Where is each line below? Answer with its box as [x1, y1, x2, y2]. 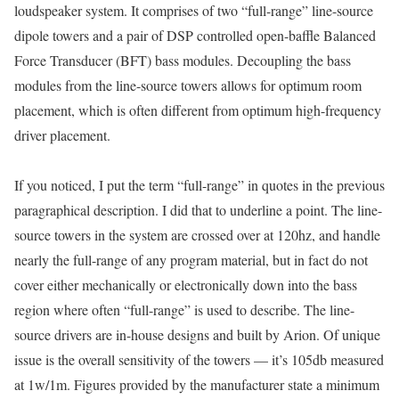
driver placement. [14, 125, 110, 144]
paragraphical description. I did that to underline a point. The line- [14, 199, 382, 219]
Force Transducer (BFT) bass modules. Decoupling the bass [14, 50, 351, 69]
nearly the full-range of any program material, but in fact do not [14, 249, 368, 269]
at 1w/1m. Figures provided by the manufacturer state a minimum [14, 374, 379, 394]
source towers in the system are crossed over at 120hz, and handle [14, 224, 380, 244]
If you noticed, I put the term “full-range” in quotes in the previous [14, 175, 385, 194]
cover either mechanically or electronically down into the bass [14, 274, 357, 294]
